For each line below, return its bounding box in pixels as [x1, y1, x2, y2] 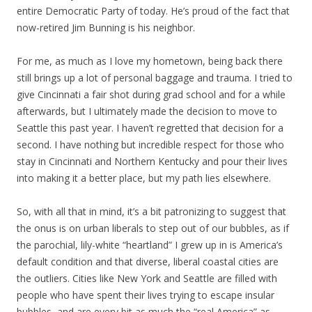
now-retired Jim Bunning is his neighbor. [17, 21, 195, 35]
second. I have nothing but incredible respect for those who [17, 138, 284, 152]
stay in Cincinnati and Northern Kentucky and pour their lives [17, 155, 288, 169]
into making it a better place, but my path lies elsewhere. [17, 171, 271, 185]
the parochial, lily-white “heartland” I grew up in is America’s [17, 238, 283, 252]
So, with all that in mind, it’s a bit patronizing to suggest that [17, 205, 286, 219]
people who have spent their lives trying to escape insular [17, 288, 274, 302]
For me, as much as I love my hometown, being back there [17, 54, 283, 68]
